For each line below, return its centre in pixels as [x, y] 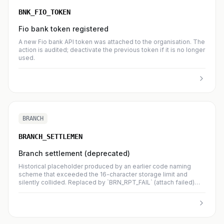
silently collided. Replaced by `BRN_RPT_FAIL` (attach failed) [106, 182]
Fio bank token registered [63, 29]
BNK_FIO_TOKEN [44, 12]
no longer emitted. [45, 198]
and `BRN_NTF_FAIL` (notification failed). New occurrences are [109, 190]
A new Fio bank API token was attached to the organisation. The [112, 42]
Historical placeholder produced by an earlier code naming [105, 166]
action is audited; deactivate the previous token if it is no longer [112, 50]
